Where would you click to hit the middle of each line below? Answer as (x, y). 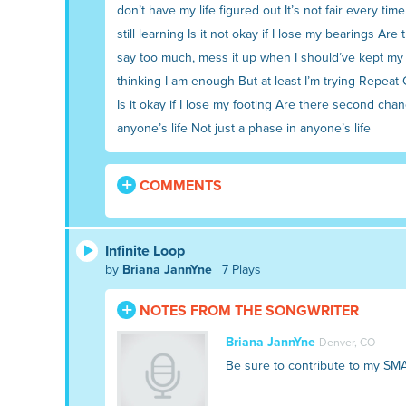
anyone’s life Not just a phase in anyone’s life (244, 128)
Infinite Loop (145, 251)
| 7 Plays (237, 269)
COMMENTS (179, 185)
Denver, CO (347, 342)
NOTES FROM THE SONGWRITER (247, 310)
